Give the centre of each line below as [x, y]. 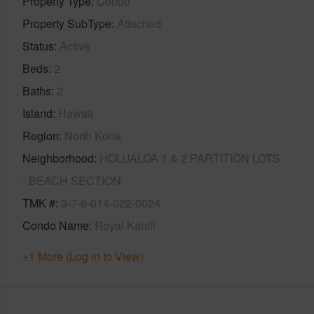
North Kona [93, 135]
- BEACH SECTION [72, 180]
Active [75, 46]
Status [38, 46]
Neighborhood [58, 158]
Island [37, 113]
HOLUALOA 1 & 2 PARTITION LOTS [190, 158]
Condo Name [56, 225]
